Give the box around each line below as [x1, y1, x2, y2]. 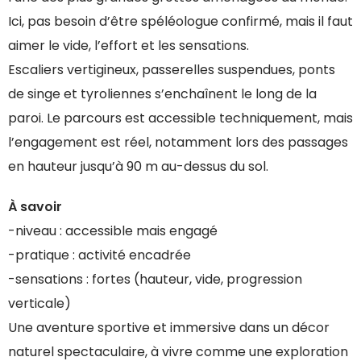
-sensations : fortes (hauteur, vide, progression [8, 270, 302, 288]
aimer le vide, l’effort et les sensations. [8, 36, 249, 55]
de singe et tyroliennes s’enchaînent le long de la [8, 85, 317, 103]
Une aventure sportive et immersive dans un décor [8, 318, 330, 337]
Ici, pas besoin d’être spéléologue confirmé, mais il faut [8, 12, 353, 31]
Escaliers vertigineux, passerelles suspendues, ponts [8, 60, 335, 79]
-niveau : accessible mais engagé [8, 222, 218, 240]
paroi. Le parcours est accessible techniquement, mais [8, 109, 353, 127]
